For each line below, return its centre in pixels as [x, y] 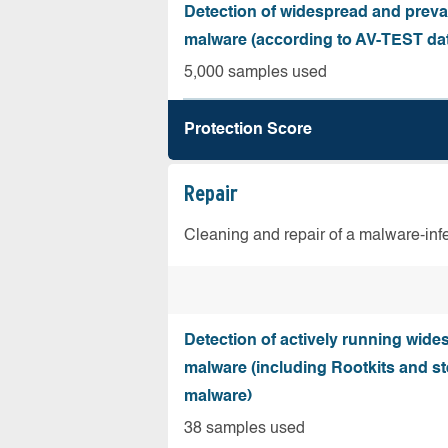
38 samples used [244, 429]
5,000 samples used [255, 73]
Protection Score [248, 130]
